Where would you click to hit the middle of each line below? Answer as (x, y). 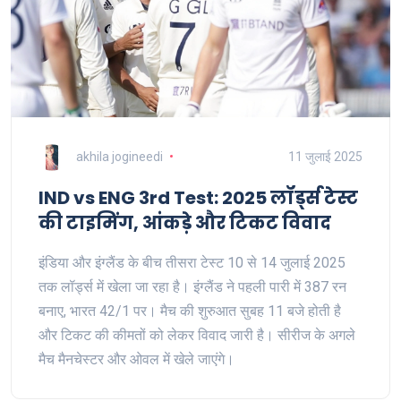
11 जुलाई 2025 (325, 157)
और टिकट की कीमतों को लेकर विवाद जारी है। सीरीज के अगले (197, 335)
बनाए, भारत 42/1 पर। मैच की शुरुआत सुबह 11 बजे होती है (190, 311)
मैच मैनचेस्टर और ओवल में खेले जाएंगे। (137, 359)
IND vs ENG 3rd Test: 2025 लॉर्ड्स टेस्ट (198, 198)
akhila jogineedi (119, 157)
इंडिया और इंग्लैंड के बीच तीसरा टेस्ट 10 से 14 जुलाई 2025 (192, 262)
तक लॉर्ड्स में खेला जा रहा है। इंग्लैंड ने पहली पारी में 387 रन (192, 286)
